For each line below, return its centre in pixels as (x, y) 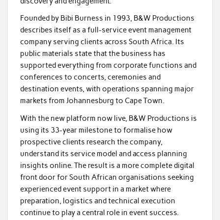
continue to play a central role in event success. (100, 212)
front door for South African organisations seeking (107, 177)
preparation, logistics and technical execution (97, 201)
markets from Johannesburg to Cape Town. (93, 101)
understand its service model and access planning (103, 153)
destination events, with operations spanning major (107, 89)
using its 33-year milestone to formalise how (96, 130)
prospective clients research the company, (91, 142)
